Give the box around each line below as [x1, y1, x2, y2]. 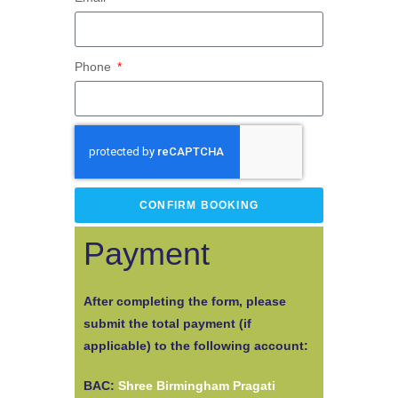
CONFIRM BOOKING [139, 199, 259, 212]
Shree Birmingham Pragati [118, 378, 275, 393]
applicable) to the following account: [84, 338, 308, 353]
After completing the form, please [84, 293, 286, 308]
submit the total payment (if [84, 315, 251, 330]
